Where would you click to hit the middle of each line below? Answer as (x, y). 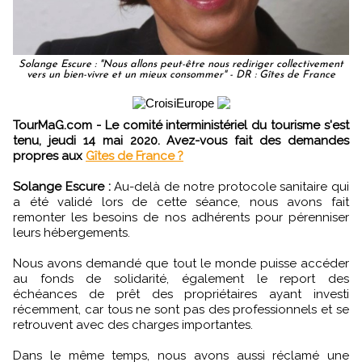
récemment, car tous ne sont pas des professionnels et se (181, 309)
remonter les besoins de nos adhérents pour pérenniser (181, 217)
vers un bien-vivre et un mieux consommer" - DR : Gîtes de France (181, 74)
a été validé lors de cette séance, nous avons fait (181, 202)
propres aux (48, 156)
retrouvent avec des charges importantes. (133, 324)
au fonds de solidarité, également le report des (181, 278)
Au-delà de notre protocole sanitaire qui (229, 186)
